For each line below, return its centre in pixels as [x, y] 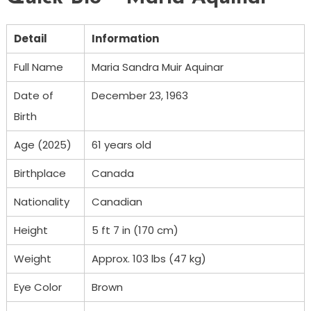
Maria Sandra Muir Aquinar [157, 67]
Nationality [41, 201]
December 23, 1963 [140, 95]
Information [125, 38]
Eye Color [37, 287]
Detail [30, 38]
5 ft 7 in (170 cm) [135, 230]
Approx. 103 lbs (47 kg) [149, 258]
